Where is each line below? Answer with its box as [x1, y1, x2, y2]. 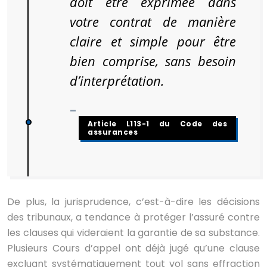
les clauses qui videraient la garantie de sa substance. [7, 225, 260, 240]
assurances [88, 126, 138, 137]
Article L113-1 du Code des [88, 118, 227, 129]
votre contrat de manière [70, 12, 236, 31]
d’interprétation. [70, 71, 164, 90]
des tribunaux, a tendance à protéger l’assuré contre [7, 210, 260, 224]
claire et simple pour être [70, 32, 236, 51]
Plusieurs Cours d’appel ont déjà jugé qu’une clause [7, 241, 260, 255]
